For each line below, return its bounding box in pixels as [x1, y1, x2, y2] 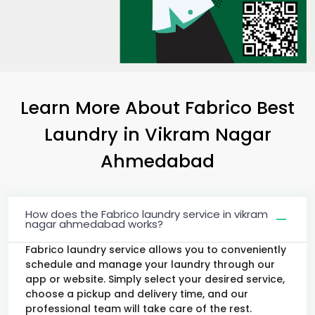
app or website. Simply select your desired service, [25, 271, 285, 286]
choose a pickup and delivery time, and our [25, 286, 248, 301]
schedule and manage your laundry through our [25, 257, 275, 271]
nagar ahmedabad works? [25, 216, 163, 231]
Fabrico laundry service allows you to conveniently [25, 242, 286, 257]
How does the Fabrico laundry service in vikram [25, 206, 268, 221]
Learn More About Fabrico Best [20, 94, 295, 120]
